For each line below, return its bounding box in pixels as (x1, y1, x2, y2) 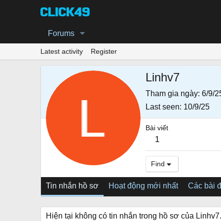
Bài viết (146, 124, 168, 132)
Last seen (146, 103, 180, 111)
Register (91, 47, 117, 55)
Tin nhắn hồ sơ (46, 182, 99, 190)
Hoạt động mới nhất (109, 182, 178, 190)
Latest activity (40, 47, 83, 55)
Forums (48, 29, 74, 37)
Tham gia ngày (146, 89, 198, 98)
